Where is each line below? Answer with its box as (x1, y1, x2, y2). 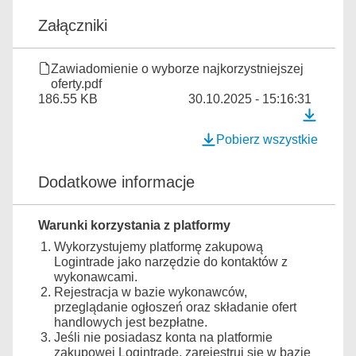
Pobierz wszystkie (216, 133, 318, 146)
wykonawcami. (54, 270, 137, 284)
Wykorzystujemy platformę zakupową (54, 240, 263, 253)
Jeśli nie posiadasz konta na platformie (54, 331, 273, 344)
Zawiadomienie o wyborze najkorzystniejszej (51, 62, 304, 75)
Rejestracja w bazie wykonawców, (54, 285, 247, 299)
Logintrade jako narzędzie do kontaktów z (54, 255, 288, 269)
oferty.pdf (51, 77, 102, 91)
